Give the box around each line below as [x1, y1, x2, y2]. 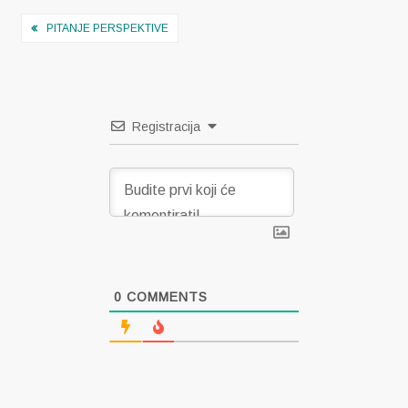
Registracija [131, 119, 200, 135]
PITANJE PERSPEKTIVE [46, 22, 169, 36]
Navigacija [11, 7, 140, 48]
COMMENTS [121, 290, 208, 305]
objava [11, 37, 94, 78]
